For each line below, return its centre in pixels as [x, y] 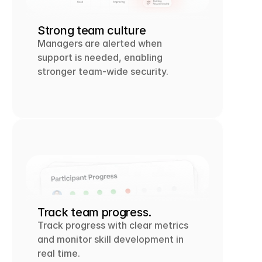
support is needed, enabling [100, 57]
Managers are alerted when [100, 43]
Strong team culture [92, 30]
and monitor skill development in [111, 239]
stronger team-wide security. [103, 71]
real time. [59, 253]
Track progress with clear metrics [113, 225]
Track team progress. [94, 212]
